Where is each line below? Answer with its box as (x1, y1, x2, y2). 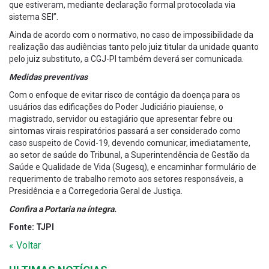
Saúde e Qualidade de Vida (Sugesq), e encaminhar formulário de (9, 162, 256, 172)
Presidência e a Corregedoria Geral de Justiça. (9, 186, 183, 196)
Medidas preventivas (9, 72, 88, 82)
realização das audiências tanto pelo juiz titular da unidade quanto (9, 42, 259, 52)
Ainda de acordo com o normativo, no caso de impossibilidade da (9, 30, 253, 40)
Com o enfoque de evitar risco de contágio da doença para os (9, 90, 240, 100)
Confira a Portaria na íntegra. (9, 204, 116, 214)
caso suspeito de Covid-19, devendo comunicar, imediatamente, (9, 138, 250, 148)
